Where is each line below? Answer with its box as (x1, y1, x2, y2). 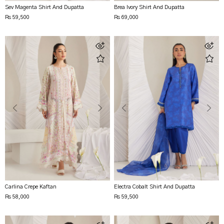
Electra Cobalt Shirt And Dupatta (114, 183, 195, 189)
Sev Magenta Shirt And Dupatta (5, 4, 84, 10)
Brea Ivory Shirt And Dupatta (114, 4, 185, 10)
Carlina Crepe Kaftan (5, 183, 57, 189)
